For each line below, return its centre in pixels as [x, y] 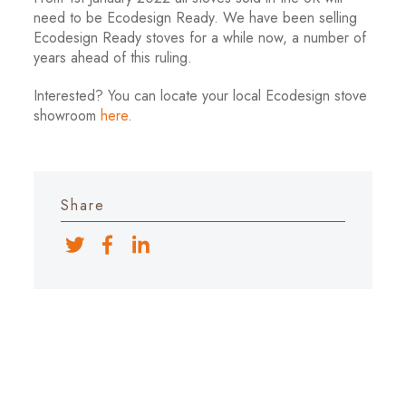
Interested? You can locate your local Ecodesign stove [201, 96]
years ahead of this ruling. [113, 58]
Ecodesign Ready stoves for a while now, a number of [200, 38]
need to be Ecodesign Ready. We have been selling [196, 18]
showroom [68, 116]
